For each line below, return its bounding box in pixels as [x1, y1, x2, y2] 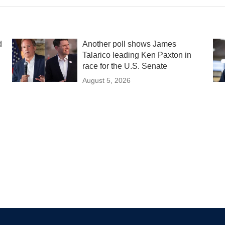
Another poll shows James [82, 40, 176, 48]
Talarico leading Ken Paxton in [82, 51, 191, 59]
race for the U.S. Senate [82, 62, 167, 70]
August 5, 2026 [82, 76, 131, 84]
